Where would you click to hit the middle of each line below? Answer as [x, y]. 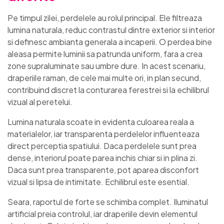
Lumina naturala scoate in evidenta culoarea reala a [101, 122]
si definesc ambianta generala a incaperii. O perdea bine [110, 42]
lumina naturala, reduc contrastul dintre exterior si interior [111, 30]
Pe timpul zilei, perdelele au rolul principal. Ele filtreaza [105, 18]
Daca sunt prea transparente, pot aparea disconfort [103, 170]
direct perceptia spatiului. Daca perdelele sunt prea [102, 146]
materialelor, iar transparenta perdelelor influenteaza [103, 134]
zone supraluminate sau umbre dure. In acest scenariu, [106, 66]
